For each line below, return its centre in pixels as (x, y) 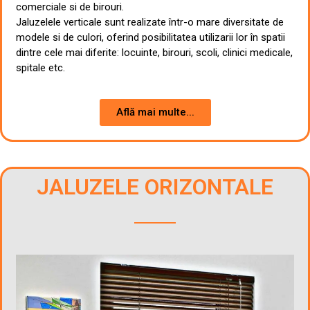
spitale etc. (40, 67)
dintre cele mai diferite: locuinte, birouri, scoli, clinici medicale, (154, 52)
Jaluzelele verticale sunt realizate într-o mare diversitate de (150, 22)
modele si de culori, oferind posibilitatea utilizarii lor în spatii (151, 37)
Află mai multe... (155, 112)
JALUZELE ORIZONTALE (155, 186)
